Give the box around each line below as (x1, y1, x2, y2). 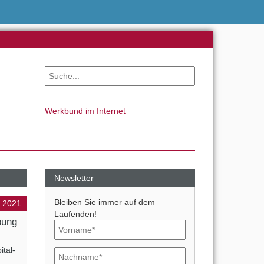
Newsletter (54, 173, 94, 183)
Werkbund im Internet (45, 106, 126, 115)
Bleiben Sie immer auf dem (54, 197, 155, 207)
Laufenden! (54, 209, 97, 219)
